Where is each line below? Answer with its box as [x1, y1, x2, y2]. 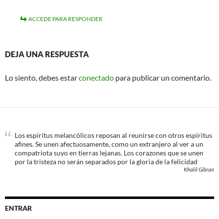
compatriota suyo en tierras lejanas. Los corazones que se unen [15, 149, 203, 157]
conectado [79, 73, 114, 82]
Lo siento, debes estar [5, 73, 79, 82]
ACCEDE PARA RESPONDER [28, 15, 103, 22]
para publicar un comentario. [114, 73, 211, 82]
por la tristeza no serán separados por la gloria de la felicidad [15, 157, 197, 166]
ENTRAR [5, 204, 32, 212]
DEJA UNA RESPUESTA [5, 49, 89, 59]
